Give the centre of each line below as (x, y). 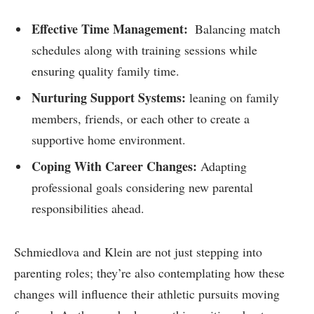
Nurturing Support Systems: (109, 97)
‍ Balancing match (234, 29)
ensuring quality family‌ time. (105, 71)
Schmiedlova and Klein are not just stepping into (138, 252)
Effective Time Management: (110, 29)
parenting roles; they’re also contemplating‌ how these (149, 273)
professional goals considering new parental (142, 187)
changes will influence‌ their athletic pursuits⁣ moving (147, 294)
